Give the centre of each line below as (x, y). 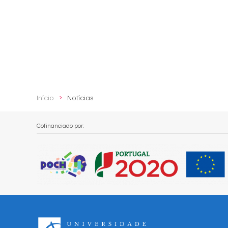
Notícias (80, 98)
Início (45, 98)
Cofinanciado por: (60, 126)
